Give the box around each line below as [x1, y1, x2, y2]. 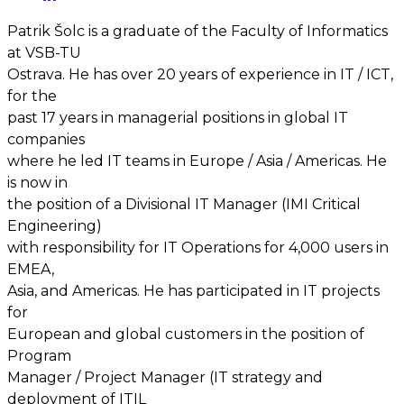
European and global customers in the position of [7, 326, 364, 344]
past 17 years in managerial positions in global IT [7, 109, 348, 127]
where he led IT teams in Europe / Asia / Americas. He [7, 152, 387, 170]
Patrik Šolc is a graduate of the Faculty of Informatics [7, 23, 388, 41]
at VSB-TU [7, 44, 81, 62]
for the [7, 87, 57, 106]
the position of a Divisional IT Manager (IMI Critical [7, 196, 361, 214]
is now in [7, 174, 68, 192]
